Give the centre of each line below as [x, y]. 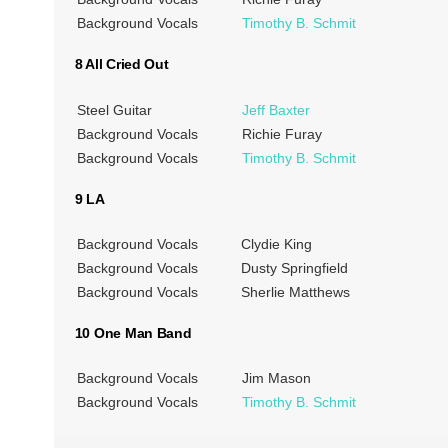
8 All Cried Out [121, 64]
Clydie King [276, 244]
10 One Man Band [133, 333]
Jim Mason [276, 378]
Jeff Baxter [275, 109]
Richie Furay [281, 133]
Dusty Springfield [294, 268]
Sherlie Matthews [295, 292]
